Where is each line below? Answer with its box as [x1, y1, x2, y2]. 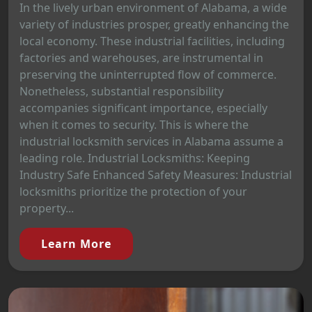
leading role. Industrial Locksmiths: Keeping [19, 150, 250, 166]
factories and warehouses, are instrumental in [19, 49, 263, 65]
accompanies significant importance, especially [19, 100, 267, 116]
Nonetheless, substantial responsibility [19, 83, 224, 99]
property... [19, 200, 74, 216]
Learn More [41, 235, 111, 251]
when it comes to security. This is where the [19, 116, 249, 132]
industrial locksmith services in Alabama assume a [19, 133, 283, 149]
